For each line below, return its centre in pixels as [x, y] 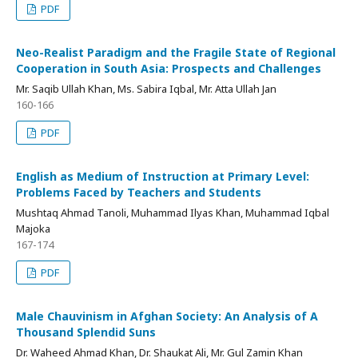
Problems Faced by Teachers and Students [139, 192]
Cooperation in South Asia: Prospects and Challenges [169, 68]
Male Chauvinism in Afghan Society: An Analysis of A [167, 316]
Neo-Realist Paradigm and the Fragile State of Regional [176, 52]
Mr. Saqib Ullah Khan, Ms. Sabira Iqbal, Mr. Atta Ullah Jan [146, 88]
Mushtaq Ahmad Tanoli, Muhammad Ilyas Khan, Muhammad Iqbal [173, 212]
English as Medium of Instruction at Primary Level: [163, 176]
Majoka [33, 228]
